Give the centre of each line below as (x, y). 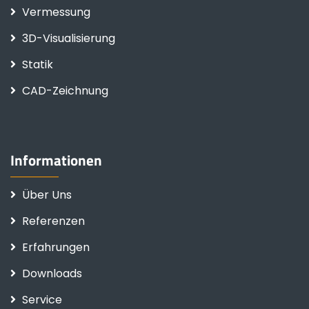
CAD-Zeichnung (65, 90)
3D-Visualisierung (69, 38)
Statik (38, 64)
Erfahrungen (56, 247)
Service (42, 299)
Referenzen (53, 221)
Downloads (52, 273)
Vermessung (56, 12)
